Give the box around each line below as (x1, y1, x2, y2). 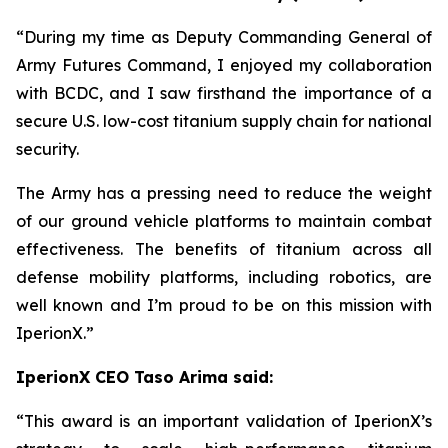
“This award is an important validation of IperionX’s (16, 411, 432, 431)
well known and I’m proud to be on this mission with (16, 295, 432, 315)
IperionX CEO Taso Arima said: (16, 367, 273, 387)
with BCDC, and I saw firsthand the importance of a (16, 83, 432, 103)
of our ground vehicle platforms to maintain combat (16, 211, 432, 231)
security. (16, 139, 79, 159)
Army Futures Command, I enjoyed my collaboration (16, 55, 432, 75)
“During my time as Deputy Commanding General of (16, 27, 432, 47)
